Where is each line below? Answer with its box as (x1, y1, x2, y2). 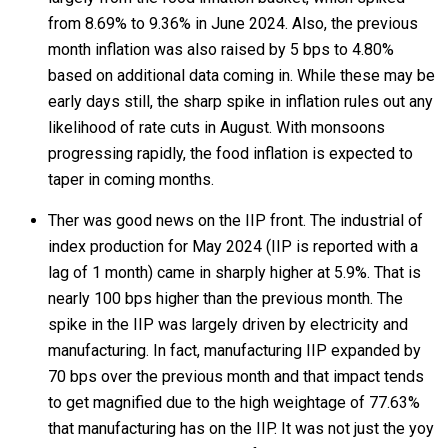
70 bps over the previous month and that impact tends (48, 367, 424, 386)
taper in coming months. (48, 170, 214, 189)
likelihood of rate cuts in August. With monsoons (48, 118, 385, 137)
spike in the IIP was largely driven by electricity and (48, 315, 408, 334)
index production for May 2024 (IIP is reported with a (48, 237, 418, 256)
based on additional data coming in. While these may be (48, 66, 435, 85)
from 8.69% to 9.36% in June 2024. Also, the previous (48, 14, 418, 33)
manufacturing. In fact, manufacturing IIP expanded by (48, 341, 421, 360)
